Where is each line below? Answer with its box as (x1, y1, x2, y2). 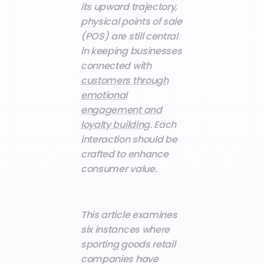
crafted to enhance (81, 147, 169, 161)
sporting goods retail (81, 237, 176, 252)
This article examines (81, 208, 177, 222)
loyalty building (81, 117, 150, 131)
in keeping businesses (81, 44, 182, 58)
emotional (81, 88, 128, 102)
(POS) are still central (81, 29, 178, 43)
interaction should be (81, 132, 177, 146)
